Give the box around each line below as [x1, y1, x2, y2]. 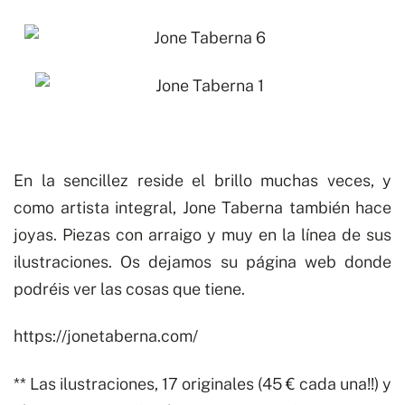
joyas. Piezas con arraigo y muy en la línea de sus [14, 224, 391, 244]
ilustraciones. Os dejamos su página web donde [14, 251, 391, 271]
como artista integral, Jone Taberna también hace [14, 197, 391, 217]
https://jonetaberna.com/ [14, 326, 198, 345]
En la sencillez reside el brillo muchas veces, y [14, 170, 391, 190]
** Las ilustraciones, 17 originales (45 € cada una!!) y [14, 373, 391, 393]
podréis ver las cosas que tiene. [14, 278, 245, 298]
